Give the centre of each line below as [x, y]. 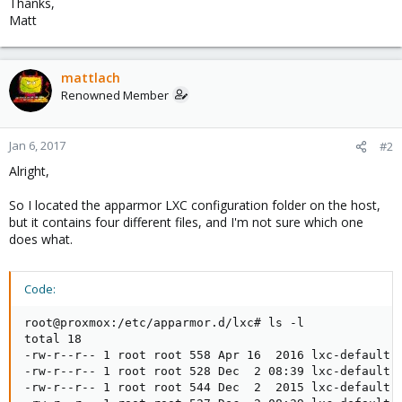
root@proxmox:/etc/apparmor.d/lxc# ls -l [164, 322]
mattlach [91, 77]
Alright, [29, 170]
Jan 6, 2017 [37, 145]
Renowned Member [115, 95]
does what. [41, 239]
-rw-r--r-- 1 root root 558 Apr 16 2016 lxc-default [207, 354]
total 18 [53, 338]
